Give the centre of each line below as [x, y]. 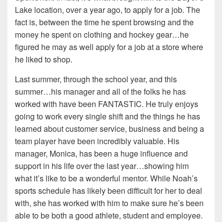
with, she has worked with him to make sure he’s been [109, 203]
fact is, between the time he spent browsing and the [104, 22]
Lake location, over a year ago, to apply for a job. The [108, 10]
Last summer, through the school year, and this [96, 79]
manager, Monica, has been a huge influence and [101, 154]
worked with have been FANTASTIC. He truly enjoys [107, 104]
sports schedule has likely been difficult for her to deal [109, 191]
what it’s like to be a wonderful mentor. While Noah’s [106, 178]
